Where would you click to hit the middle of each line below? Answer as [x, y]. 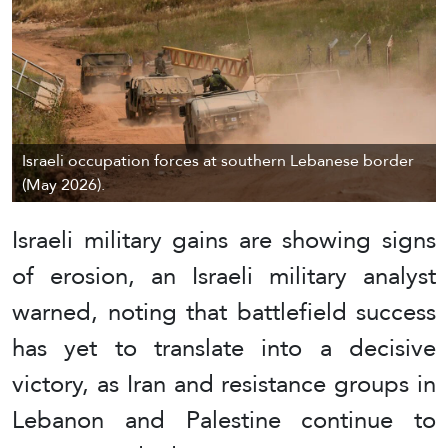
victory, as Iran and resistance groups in [224, 384]
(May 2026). [63, 185]
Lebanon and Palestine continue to [224, 420]
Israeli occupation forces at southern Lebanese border [218, 161]
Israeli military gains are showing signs [224, 240]
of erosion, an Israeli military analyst [224, 276]
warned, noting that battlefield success [224, 312]
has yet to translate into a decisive [224, 348]
